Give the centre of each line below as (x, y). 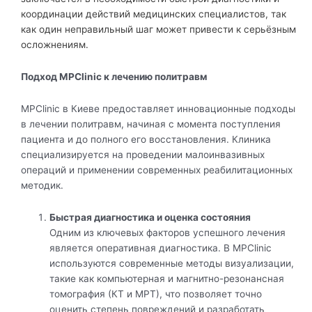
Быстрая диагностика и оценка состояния (150, 217)
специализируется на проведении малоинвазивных (143, 155)
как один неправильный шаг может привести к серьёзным (158, 30)
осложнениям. (55, 45)
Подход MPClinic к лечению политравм (114, 77)
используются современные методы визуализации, (172, 263)
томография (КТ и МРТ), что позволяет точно (156, 294)
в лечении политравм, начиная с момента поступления (151, 124)
